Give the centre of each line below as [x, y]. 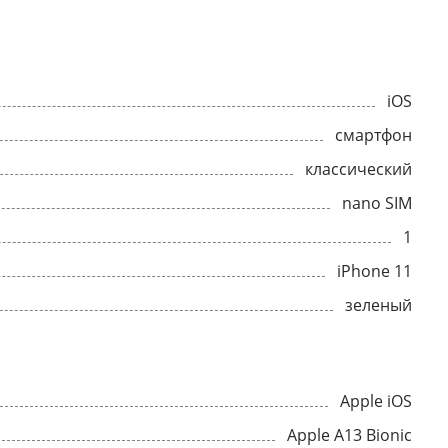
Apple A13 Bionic [349, 435]
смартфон [373, 135]
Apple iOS [376, 401]
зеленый [378, 305]
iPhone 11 [374, 271]
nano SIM [377, 203]
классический [358, 169]
